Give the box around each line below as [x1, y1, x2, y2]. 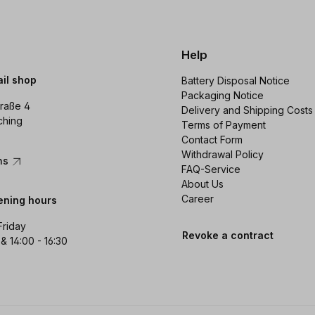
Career [181, 193, 214, 205]
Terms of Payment [181, 119, 266, 131]
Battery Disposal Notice [181, 75, 290, 87]
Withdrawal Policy [181, 148, 264, 161]
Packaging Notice [181, 89, 264, 102]
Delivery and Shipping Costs [181, 104, 313, 117]
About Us [181, 178, 224, 191]
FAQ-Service [181, 163, 240, 176]
